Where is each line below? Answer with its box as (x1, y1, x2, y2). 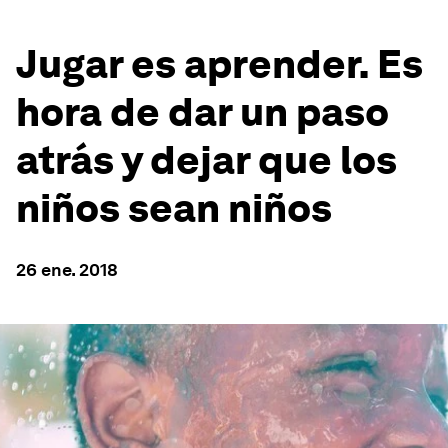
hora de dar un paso (16, 88, 389, 136)
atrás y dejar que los (16, 136, 397, 184)
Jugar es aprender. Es (16, 40, 423, 88)
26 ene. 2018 (16, 259, 118, 280)
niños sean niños (16, 184, 332, 232)
